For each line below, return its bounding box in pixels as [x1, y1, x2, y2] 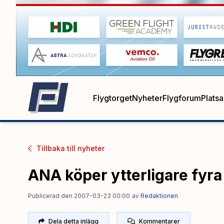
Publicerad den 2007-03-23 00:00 [28, 191, 130, 199]
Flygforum [162, 92, 201, 103]
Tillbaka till [36, 143, 75, 152]
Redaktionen [140, 191, 178, 199]
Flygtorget [93, 92, 132, 103]
